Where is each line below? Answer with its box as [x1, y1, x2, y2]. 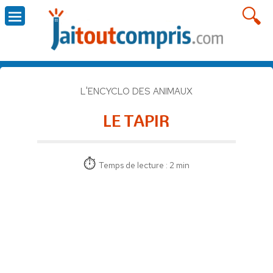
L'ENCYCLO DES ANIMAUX [80, 85, 193, 97]
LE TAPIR [103, 109, 170, 131]
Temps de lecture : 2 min [99, 159, 190, 171]
